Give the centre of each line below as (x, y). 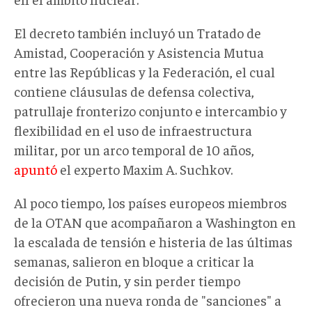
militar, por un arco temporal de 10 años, (134, 149)
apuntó (36, 169)
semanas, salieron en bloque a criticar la (134, 260)
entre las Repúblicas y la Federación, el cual (145, 71)
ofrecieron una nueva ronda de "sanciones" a (148, 299)
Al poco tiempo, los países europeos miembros (150, 202)
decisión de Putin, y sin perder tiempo (127, 280)
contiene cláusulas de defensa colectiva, (134, 91)
